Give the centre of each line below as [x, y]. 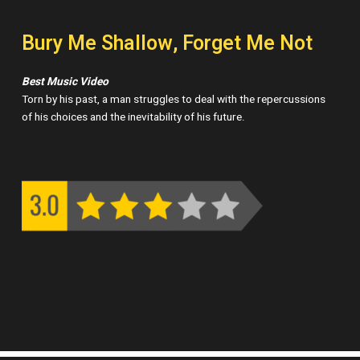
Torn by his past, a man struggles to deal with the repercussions [174, 99]
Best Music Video [65, 82]
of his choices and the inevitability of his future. [134, 117]
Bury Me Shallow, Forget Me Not [168, 43]
